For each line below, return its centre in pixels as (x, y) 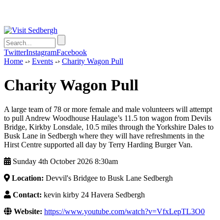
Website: (28, 211)
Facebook (72, 52)
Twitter (15, 52)
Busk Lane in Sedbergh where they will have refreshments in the (104, 136)
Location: (28, 178)
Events (42, 61)
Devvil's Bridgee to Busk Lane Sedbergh (108, 178)
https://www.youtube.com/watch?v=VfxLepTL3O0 (124, 211)
